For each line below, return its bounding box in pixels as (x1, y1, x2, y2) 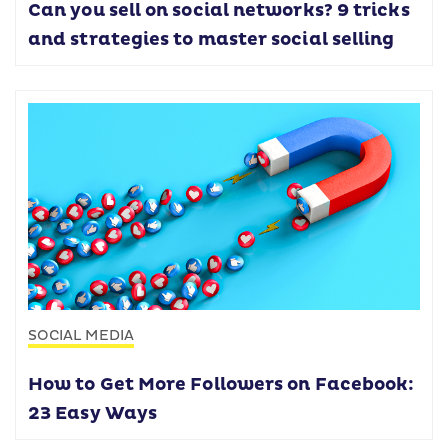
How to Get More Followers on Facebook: (28, 374, 415, 397)
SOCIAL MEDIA (28, 327, 134, 345)
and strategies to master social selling (28, 28, 395, 51)
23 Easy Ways (28, 403, 158, 426)
